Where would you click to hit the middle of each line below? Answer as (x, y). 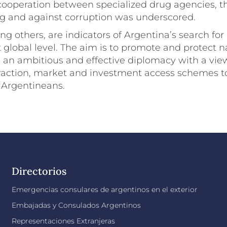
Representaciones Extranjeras (64, 221)
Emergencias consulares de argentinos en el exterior (105, 190)
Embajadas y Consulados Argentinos (77, 205)
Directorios (39, 171)
